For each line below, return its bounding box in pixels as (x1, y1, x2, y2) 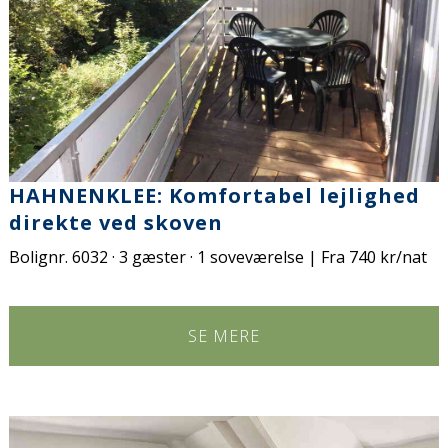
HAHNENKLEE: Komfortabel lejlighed (9, 182, 421, 210)
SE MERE (188, 325, 260, 348)
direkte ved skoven (9, 209, 224, 237)
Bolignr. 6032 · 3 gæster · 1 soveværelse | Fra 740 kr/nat (9, 246, 428, 269)
